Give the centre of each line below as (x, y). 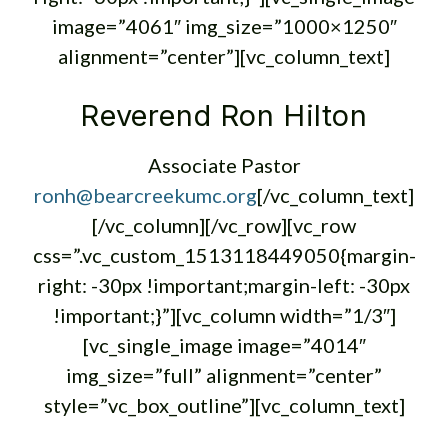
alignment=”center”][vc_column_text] (224, 56)
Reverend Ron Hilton (224, 115)
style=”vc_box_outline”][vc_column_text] (224, 405)
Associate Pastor (224, 165)
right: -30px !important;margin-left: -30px (224, 285)
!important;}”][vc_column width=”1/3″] (224, 315)
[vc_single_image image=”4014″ (224, 345)
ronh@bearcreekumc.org (145, 195)
